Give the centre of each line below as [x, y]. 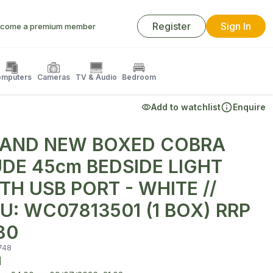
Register [172, 26]
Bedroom [139, 77]
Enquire [249, 107]
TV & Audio [96, 77]
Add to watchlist [186, 107]
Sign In [236, 26]
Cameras [54, 77]
